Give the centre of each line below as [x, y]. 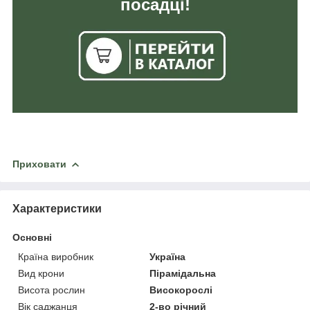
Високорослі [181, 290]
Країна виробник [56, 256]
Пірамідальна [183, 273]
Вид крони [41, 273]
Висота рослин [52, 290]
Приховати [39, 164]
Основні [32, 237]
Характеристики [57, 208]
